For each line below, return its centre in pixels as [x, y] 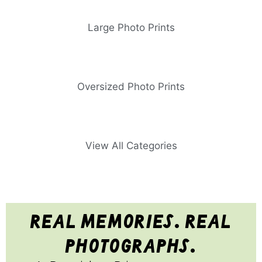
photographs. [131, 246]
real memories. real [131, 221]
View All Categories [131, 146]
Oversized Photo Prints [131, 87]
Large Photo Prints [131, 28]
